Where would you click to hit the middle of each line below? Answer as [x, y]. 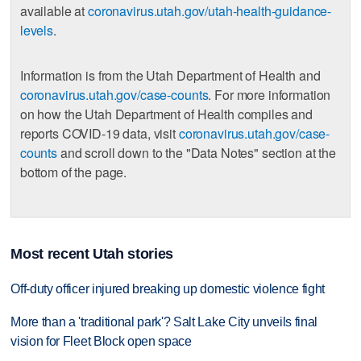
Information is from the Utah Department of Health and [170, 76]
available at [54, 11]
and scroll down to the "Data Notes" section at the [197, 153]
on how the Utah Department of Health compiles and [166, 114]
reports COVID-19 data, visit [99, 134]
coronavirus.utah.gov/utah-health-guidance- [210, 11]
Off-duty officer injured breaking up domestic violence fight [168, 288]
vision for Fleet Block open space [101, 341]
